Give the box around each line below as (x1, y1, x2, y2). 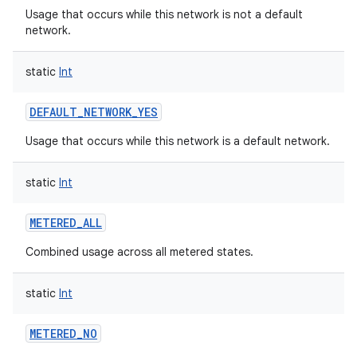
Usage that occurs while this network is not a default (25, 7, 303, 22)
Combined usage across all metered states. (25, 245, 253, 259)
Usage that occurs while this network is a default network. (25, 134, 330, 148)
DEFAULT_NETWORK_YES (29, 104, 158, 120)
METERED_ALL (29, 215, 102, 230)
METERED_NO (29, 326, 97, 341)
